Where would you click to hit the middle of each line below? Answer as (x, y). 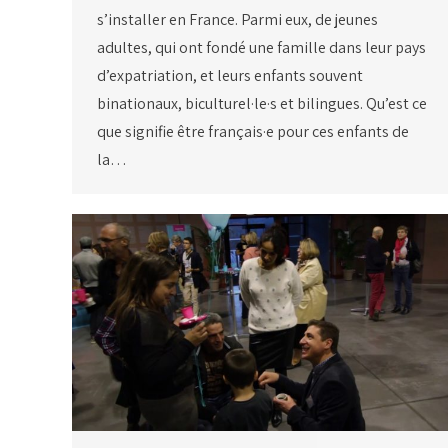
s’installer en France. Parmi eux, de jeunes (237, 20)
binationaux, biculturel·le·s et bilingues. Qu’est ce (262, 104)
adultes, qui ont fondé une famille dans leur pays (261, 48)
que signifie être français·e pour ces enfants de (253, 132)
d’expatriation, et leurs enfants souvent (230, 76)
